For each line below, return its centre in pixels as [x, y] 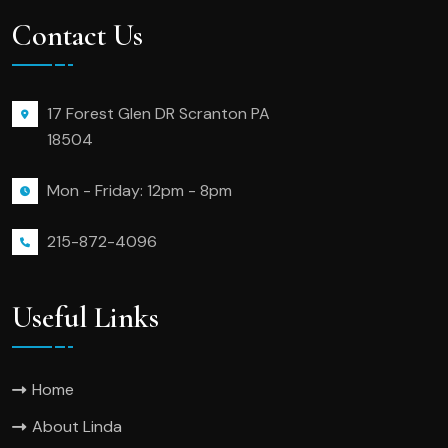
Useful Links [85, 318]
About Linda [77, 427]
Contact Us [77, 36]
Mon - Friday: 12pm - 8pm [139, 191]
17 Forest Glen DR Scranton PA [158, 114]
